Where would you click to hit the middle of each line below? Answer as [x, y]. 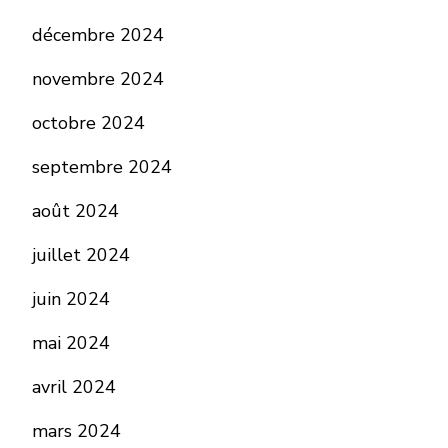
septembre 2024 [102, 167]
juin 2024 [71, 299]
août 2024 [75, 211]
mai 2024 [71, 343]
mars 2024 [76, 431]
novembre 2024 [98, 79]
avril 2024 [74, 387]
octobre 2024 [88, 123]
